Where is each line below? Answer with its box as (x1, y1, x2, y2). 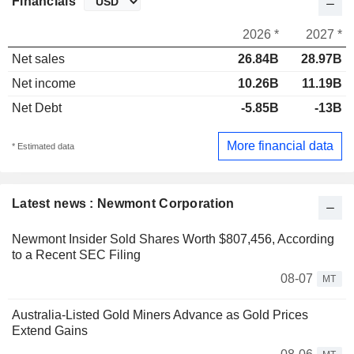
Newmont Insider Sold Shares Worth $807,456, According (12, 232, 334, 246)
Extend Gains (12, 323, 88, 337)
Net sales (12, 52, 65, 66)
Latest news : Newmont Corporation (12, 196, 235, 210)
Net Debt (12, 101, 62, 115)
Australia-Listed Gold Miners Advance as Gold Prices (12, 307, 308, 322)
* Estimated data (12, 141, 74, 151)
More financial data (227, 138, 333, 153)
